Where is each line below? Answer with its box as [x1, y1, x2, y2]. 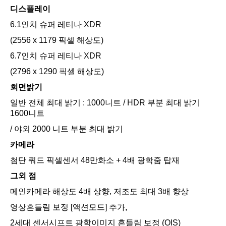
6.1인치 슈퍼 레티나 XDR [10, 20, 101, 29]
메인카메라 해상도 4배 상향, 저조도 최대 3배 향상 [10, 187, 189, 196]
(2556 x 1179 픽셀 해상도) [10, 36, 103, 45]
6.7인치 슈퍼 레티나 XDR [10, 51, 101, 61]
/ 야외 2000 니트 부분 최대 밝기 [10, 125, 123, 134]
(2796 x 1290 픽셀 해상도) [10, 67, 104, 76]
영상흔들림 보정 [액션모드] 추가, [10, 203, 127, 212]
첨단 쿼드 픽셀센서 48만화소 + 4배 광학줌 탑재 [10, 156, 180, 165]
